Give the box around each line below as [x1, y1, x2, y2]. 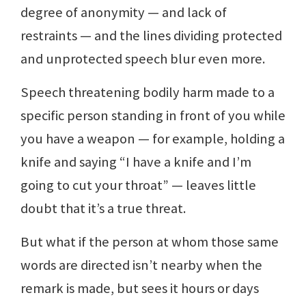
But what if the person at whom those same [20, 233, 279, 251]
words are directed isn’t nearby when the [20, 256, 262, 275]
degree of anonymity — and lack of [20, 3, 227, 22]
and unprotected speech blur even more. [20, 50, 265, 68]
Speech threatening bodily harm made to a [20, 83, 275, 102]
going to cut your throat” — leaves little [20, 176, 256, 195]
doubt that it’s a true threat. [20, 199, 186, 218]
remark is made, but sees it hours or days [20, 279, 259, 298]
